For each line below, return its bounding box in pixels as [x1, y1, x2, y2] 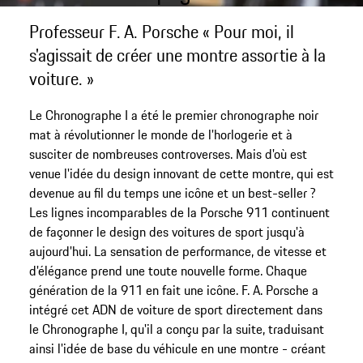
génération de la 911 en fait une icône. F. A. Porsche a [28, 280, 318, 300]
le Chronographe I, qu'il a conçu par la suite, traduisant [28, 318, 324, 339]
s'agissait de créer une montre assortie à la [28, 42, 326, 69]
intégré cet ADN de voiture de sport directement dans [28, 299, 322, 319]
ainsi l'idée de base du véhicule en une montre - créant [28, 338, 326, 358]
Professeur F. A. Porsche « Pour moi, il [28, 19, 294, 45]
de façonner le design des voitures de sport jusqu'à [28, 221, 305, 241]
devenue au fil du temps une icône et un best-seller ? [28, 182, 316, 203]
